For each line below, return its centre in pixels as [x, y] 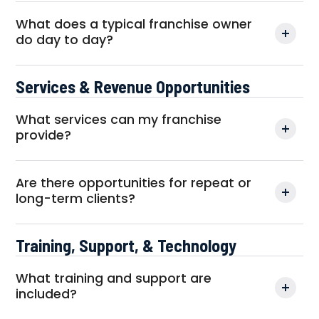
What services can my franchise [119, 120]
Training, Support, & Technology [126, 245]
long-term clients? [76, 199]
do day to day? [65, 40]
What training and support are [114, 278]
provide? [44, 135]
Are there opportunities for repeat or [134, 183]
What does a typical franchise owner [134, 24]
